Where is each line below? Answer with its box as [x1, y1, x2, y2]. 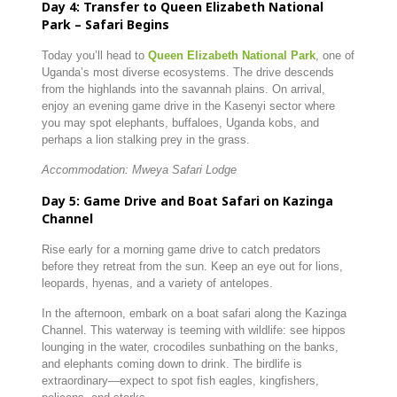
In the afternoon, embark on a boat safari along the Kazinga [41, 307, 346, 320]
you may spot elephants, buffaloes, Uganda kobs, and [41, 116, 319, 129]
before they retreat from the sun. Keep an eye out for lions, [41, 260, 343, 273]
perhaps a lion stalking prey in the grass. [41, 133, 250, 146]
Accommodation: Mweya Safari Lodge [41, 163, 240, 176]
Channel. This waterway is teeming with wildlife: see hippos [41, 323, 346, 337]
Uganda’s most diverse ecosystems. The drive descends [41, 66, 334, 79]
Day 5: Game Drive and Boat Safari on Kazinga [41, 192, 333, 209]
